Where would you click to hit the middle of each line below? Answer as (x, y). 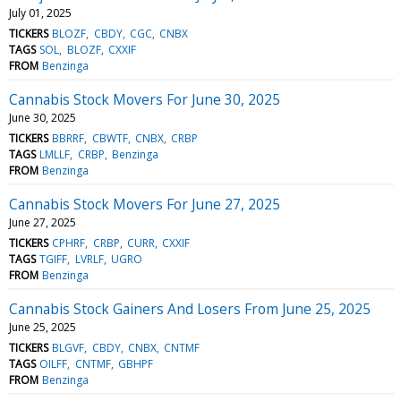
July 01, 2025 (40, 13)
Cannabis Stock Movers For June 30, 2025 (145, 99)
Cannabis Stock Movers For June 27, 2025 (145, 204)
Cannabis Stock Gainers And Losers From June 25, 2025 (190, 308)
